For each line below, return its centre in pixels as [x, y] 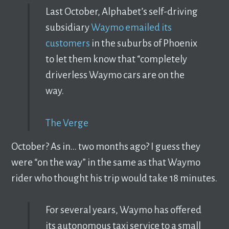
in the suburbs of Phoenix [143, 43]
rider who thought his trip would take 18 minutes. [114, 178]
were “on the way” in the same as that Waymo [106, 162]
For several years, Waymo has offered [123, 210]
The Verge [67, 123]
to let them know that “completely [116, 59]
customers [67, 43]
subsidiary [68, 28]
